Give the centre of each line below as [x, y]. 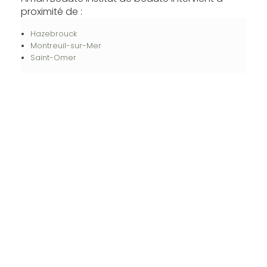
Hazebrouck [53, 33]
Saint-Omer [53, 57]
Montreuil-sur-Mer [66, 45]
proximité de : [51, 11]
